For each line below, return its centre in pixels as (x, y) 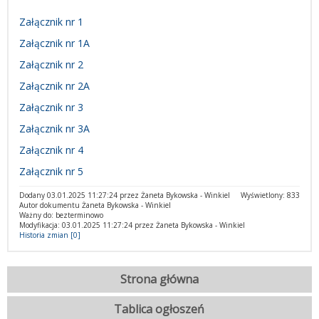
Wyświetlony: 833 (270, 195)
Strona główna (159, 279)
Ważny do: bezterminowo (61, 215)
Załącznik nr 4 (51, 150)
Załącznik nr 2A (54, 86)
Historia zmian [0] (50, 235)
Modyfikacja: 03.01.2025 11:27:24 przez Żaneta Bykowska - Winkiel (132, 225)
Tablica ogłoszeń (159, 309)
